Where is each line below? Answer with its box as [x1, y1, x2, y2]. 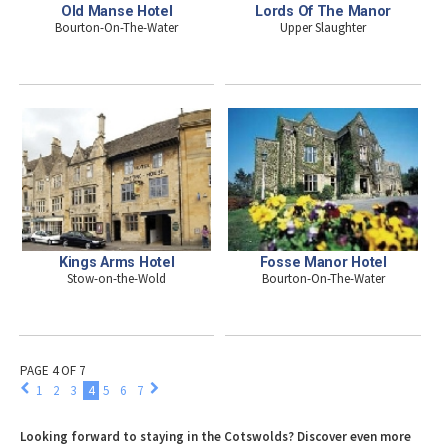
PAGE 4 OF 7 [20, 362, 85, 380]
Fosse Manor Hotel [259, 253, 387, 270]
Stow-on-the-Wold [67, 269, 167, 287]
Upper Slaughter [280, 18, 367, 36]
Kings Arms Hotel [59, 253, 175, 270]
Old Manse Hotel [60, 2, 173, 19]
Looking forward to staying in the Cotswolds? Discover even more [20, 428, 411, 446]
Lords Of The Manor [255, 2, 392, 19]
